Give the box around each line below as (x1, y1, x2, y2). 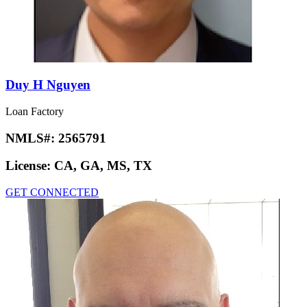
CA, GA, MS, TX (54, 158, 152, 173)
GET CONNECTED (5, 186, 99, 199)
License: (5, 158, 54, 173)
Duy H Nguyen (5, 77, 90, 93)
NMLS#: (5, 130, 58, 145)
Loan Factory (5, 105, 64, 117)
